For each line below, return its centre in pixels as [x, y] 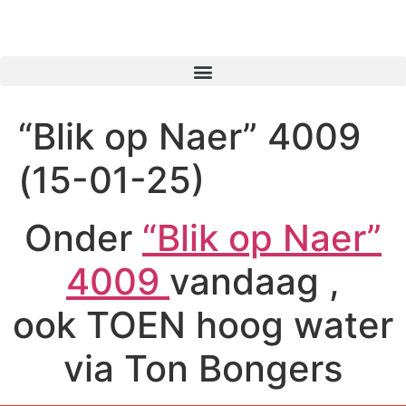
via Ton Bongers [203, 369]
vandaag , [255, 282]
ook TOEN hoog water [203, 325]
